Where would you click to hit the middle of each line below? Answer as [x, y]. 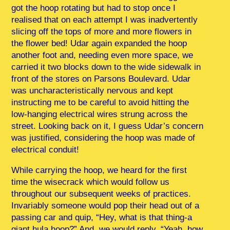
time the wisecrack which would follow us [91, 182]
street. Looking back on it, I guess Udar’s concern [108, 126]
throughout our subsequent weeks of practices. [101, 194]
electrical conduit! [45, 150]
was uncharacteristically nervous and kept [92, 91]
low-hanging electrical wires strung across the [100, 114]
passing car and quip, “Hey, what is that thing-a [102, 218]
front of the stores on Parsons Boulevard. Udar [101, 79]
